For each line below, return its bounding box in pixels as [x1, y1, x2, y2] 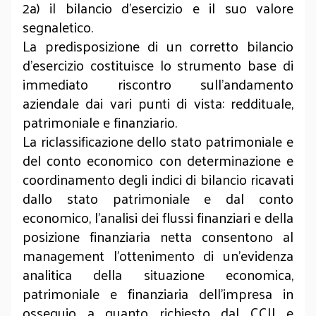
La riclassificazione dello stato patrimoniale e [23, 128, 293, 154]
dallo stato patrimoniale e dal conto [23, 186, 293, 211]
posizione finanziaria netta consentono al [23, 224, 293, 249]
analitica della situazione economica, [23, 262, 293, 287]
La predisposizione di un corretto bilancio [23, 33, 293, 59]
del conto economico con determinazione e [23, 147, 293, 173]
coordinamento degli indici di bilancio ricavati [23, 166, 293, 192]
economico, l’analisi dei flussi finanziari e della [23, 205, 293, 230]
